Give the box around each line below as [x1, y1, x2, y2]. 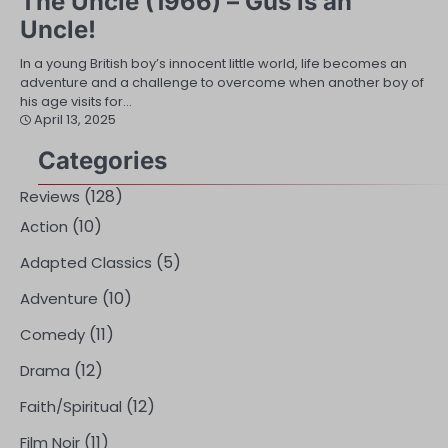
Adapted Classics [20, 252, 152, 273]
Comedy [20, 324, 85, 345]
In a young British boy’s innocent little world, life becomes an [20, 54, 407, 73]
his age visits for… [20, 92, 132, 111]
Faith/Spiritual [20, 396, 122, 417]
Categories [38, 146, 167, 175]
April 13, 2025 [34, 110, 116, 129]
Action [20, 216, 68, 237]
